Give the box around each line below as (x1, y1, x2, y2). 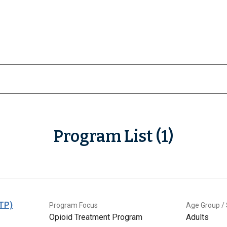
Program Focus (49, 201, 98, 210)
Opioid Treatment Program (49, 212, 142, 222)
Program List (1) (54, 127, 173, 146)
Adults (186, 212, 209, 222)
